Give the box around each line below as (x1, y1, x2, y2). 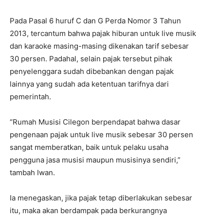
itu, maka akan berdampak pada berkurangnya (10, 205, 167, 215)
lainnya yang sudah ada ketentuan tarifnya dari (10, 79, 169, 89)
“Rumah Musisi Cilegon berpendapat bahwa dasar (10, 117, 181, 127)
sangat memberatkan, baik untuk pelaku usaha (10, 142, 168, 152)
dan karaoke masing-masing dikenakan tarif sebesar (10, 41, 189, 51)
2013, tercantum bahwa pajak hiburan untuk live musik (10, 28, 196, 38)
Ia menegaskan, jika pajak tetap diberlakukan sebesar (10, 193, 192, 202)
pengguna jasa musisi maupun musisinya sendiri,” (10, 155, 181, 164)
